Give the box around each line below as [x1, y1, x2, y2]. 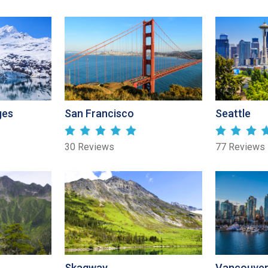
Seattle [215, 107, 251, 120]
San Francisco [65, 107, 134, 120]
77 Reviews [215, 141, 265, 153]
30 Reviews [65, 141, 114, 153]
